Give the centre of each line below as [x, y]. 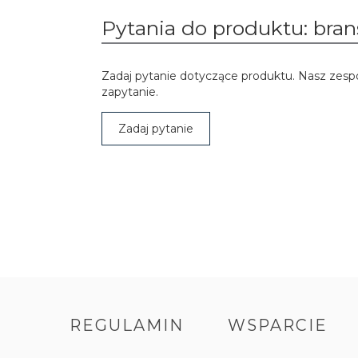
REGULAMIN [127, 325]
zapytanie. [130, 92]
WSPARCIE [278, 325]
